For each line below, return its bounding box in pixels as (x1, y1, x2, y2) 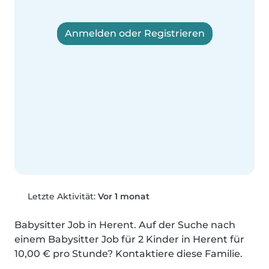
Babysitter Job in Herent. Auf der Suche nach (14, 219, 235, 231)
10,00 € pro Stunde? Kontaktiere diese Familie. (14, 248, 243, 260)
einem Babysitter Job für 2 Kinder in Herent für (14, 234, 244, 246)
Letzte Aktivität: (25, 191, 98, 202)
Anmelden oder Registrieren (64, 28, 205, 40)
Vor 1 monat (97, 191, 150, 202)
